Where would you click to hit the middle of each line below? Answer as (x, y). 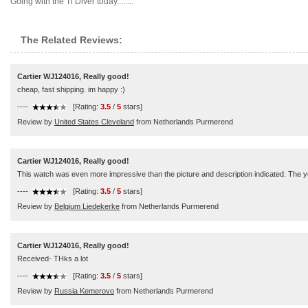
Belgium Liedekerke (87, 206)
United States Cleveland (94, 122)
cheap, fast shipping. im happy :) (71, 89)
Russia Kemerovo (84, 291)
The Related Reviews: (71, 40)
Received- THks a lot (53, 258)
